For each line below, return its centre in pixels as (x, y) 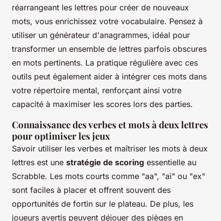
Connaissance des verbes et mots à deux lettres (110, 124)
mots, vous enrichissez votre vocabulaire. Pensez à (107, 21)
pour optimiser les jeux (61, 136)
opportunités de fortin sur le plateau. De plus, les (103, 203)
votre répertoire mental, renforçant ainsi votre (97, 90)
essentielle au (170, 162)
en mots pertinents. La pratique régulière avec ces (105, 62)
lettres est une (39, 162)
